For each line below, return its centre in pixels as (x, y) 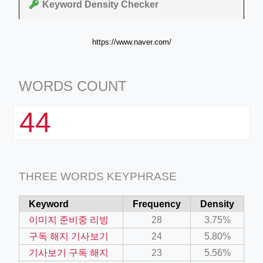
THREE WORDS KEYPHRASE (98, 176)
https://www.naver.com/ (131, 42)
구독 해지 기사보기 (69, 236)
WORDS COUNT (73, 86)
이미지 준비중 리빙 (69, 220)
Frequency (157, 204)
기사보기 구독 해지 (69, 252)
